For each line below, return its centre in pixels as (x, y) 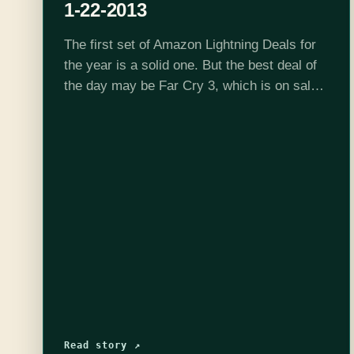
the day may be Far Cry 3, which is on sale (190, 85)
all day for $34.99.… (125, 106)
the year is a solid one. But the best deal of (190, 65)
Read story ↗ (102, 345)
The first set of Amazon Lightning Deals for (190, 44)
